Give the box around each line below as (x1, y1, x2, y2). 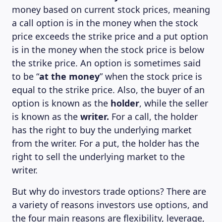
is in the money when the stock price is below (12, 44, 204, 55)
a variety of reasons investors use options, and (12, 199, 208, 211)
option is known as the (12, 97, 111, 109)
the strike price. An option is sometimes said (12, 57, 201, 69)
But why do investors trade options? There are (12, 185, 206, 197)
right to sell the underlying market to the (12, 151, 185, 163)
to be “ (12, 70, 39, 82)
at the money (39, 70, 100, 82)
